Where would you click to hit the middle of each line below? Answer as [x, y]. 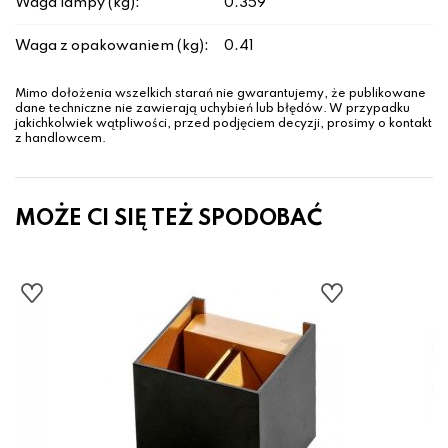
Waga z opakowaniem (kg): [112, 46]
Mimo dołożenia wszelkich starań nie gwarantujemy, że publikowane [220, 94]
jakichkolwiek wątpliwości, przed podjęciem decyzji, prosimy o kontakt [223, 124]
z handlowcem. [60, 139]
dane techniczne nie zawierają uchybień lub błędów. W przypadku [212, 109]
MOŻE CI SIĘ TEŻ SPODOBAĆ [168, 219]
